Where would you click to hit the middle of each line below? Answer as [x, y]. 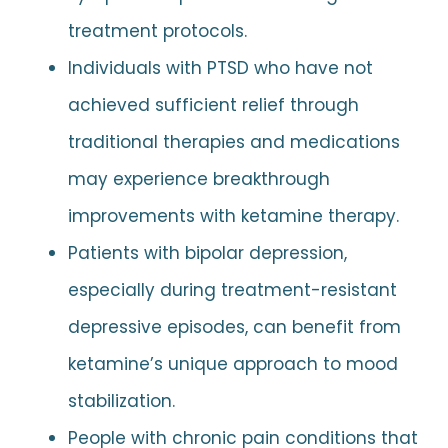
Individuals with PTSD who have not [220, 68]
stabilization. [121, 401]
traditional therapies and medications [233, 142]
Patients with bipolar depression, [207, 253]
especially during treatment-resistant [232, 290]
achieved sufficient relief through [213, 105]
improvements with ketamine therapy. [233, 216]
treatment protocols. [157, 31]
